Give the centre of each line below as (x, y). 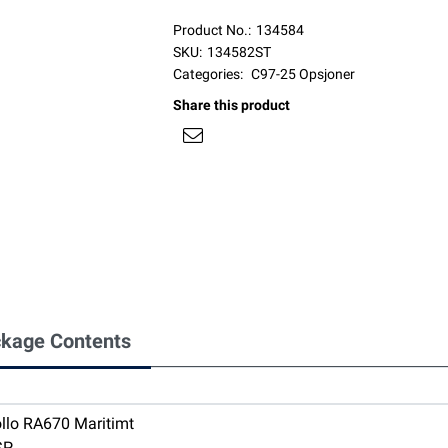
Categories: (207, 74)
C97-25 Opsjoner (302, 74)
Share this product (231, 105)
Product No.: (211, 30)
